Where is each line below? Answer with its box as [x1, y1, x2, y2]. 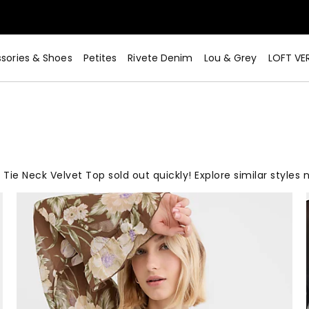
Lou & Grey [203, 51, 257, 65]
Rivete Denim [128, 51, 193, 65]
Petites [83, 51, 117, 65]
